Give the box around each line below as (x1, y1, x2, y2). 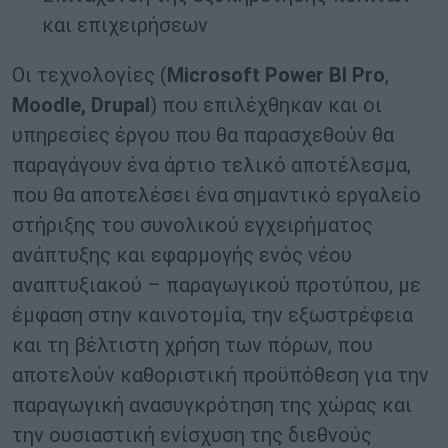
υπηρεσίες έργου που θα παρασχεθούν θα (12, 123, 394, 148)
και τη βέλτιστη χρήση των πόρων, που (12, 333, 373, 358)
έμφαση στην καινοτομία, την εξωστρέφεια (12, 303, 413, 328)
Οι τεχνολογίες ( (12, 63, 167, 88)
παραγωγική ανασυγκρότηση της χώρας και (12, 393, 412, 418)
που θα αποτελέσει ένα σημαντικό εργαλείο (12, 183, 421, 208)
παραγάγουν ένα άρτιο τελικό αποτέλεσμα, (12, 153, 411, 178)
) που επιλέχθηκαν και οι (150, 93, 382, 118)
